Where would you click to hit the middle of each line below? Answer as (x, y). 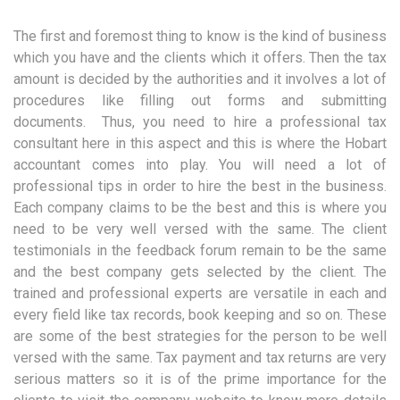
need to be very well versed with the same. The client (200, 229)
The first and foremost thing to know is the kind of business (200, 37)
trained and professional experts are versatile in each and (200, 294)
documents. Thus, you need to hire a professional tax (200, 122)
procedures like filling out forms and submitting (200, 101)
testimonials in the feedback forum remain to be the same (200, 251)
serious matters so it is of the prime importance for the (200, 379)
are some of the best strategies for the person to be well (200, 337)
